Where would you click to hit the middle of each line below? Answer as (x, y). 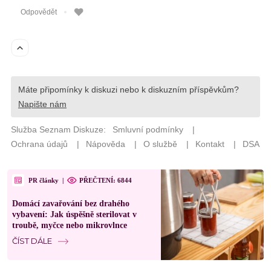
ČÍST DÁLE (32, 241)
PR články (44, 180)
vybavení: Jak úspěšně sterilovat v (74, 214)
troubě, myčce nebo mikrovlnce (70, 225)
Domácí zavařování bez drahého (71, 204)
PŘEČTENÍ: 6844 (106, 180)
